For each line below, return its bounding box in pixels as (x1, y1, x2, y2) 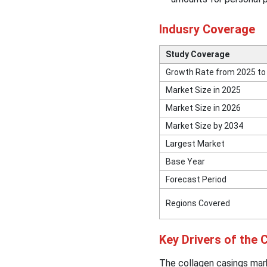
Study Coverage (165, 49, 229, 60)
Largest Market (165, 139, 225, 149)
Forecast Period (165, 175, 226, 185)
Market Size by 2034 (165, 121, 243, 131)
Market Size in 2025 (165, 85, 241, 95)
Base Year (165, 157, 205, 167)
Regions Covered (165, 198, 230, 209)
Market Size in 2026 (165, 103, 241, 113)
